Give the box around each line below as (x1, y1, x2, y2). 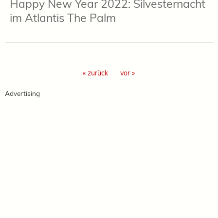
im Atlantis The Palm (10, 10, 116, 25)
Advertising (5, 89, 40, 97)
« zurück (83, 68, 108, 77)
